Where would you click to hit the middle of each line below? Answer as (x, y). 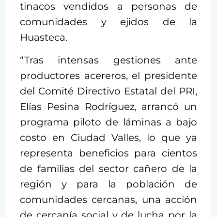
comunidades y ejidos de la (108, 22)
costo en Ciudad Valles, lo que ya (108, 138)
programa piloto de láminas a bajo (108, 122)
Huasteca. (44, 38)
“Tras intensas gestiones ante (108, 60)
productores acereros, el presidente (108, 76)
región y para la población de (108, 184)
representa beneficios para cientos (108, 153)
